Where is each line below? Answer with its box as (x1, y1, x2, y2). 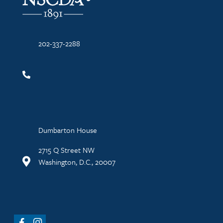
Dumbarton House (38, 124, 97, 135)
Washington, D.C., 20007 (38, 156, 115, 167)
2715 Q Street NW (38, 144, 95, 155)
